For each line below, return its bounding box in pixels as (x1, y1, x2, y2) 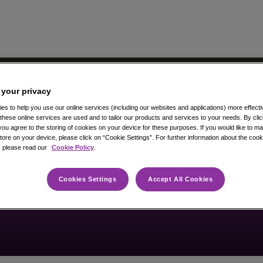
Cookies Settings (58, 175, 117, 183)
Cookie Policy (52, 143, 94, 151)
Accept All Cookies (148, 175, 213, 183)
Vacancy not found (6, 149, 257, 180)
